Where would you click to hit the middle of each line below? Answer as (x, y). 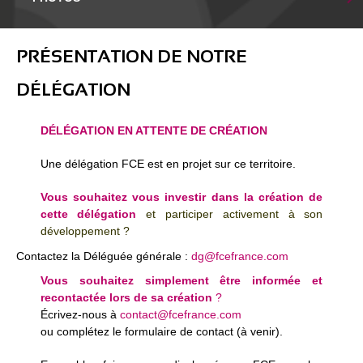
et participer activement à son (235, 214)
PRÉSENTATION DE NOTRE (131, 56)
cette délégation (93, 214)
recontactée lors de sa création (126, 297)
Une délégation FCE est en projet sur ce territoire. (168, 164)
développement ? (85, 231)
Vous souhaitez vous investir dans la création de (181, 197)
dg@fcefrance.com (239, 256)
